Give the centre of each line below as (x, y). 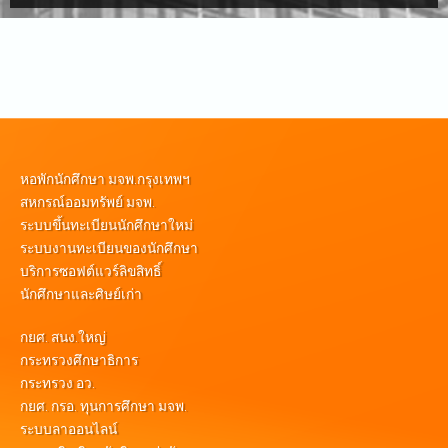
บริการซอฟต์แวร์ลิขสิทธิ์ (90, 270)
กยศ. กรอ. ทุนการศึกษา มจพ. (103, 405)
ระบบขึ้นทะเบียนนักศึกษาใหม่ (106, 224)
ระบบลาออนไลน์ (68, 428)
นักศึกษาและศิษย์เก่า (81, 293)
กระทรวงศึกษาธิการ (79, 359)
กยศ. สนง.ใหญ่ (63, 336)
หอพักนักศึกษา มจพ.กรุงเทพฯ (105, 178)
